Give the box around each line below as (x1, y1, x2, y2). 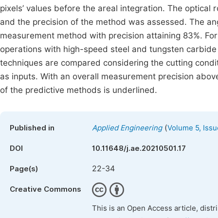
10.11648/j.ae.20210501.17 (92, 144, 186, 153)
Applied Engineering (92, 124, 162, 132)
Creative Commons (10, 185, 81, 194)
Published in (10, 124, 54, 132)
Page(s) (10, 164, 38, 173)
